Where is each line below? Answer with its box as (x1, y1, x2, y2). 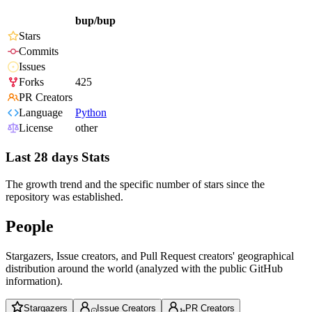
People (6, 217, 54, 235)
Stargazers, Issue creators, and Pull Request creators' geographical (6, 249, 294, 262)
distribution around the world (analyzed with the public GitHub (6, 262, 283, 274)
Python (75, 107, 107, 119)
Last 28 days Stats (6, 150, 109, 165)
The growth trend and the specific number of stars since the (6, 178, 265, 190)
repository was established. (6, 190, 123, 203)
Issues (19, 61, 45, 73)
